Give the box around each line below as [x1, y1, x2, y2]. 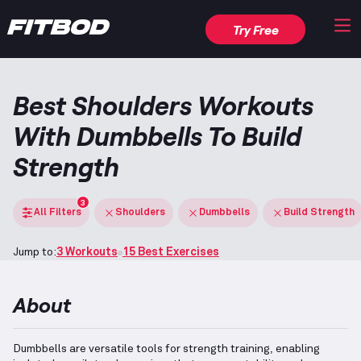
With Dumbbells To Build [13, 120, 301, 151]
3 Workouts [56, 247, 118, 258]
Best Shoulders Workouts [13, 89, 313, 121]
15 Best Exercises [122, 247, 219, 258]
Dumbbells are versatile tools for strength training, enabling [13, 343, 320, 355]
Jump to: [13, 247, 56, 258]
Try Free [232, 21, 279, 37]
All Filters [34, 207, 81, 218]
